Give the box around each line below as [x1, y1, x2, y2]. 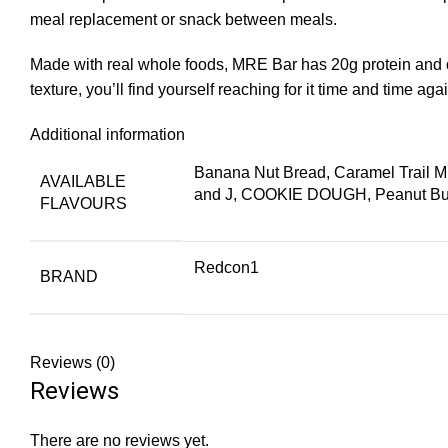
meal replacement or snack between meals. [30, 11, 337, 29]
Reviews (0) [30, 354, 115, 372]
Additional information [30, 126, 185, 144]
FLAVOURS [40, 195, 127, 213]
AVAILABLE [40, 173, 126, 191]
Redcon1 [194, 259, 259, 277]
